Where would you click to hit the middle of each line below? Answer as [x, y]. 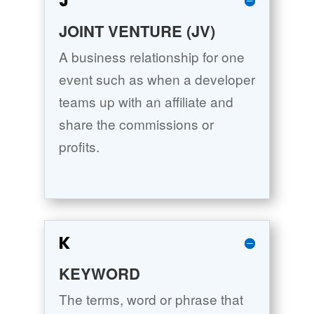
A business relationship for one [151, 57]
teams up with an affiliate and [146, 102]
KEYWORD [99, 274]
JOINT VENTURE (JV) [137, 31]
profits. [79, 146]
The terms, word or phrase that [151, 299]
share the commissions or [136, 124]
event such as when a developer [157, 79]
